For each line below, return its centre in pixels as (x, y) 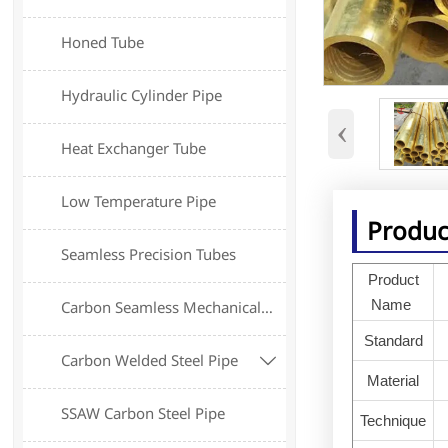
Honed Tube (103, 42)
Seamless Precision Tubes (149, 254)
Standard (393, 340)
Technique (393, 420)
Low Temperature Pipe (139, 201)
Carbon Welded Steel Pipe (150, 360)
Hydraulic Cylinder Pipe (142, 95)
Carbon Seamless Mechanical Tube (267, 307)
